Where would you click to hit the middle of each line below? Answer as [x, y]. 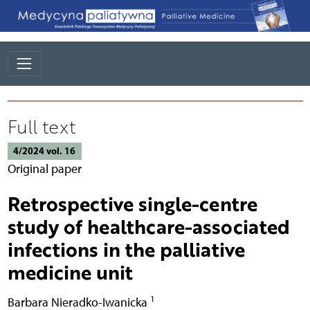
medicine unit [70, 272]
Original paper [44, 168]
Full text [41, 126]
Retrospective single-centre [132, 203]
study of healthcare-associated [148, 226]
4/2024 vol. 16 [44, 151]
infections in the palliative [126, 249]
